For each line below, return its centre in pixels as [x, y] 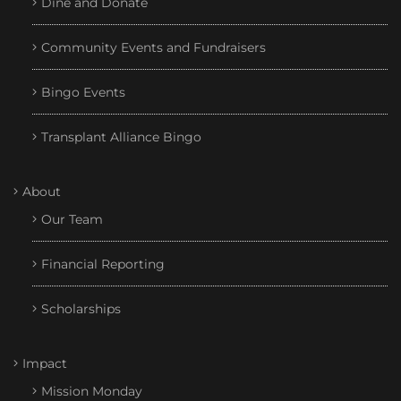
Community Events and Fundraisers [154, 48]
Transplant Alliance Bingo [121, 137]
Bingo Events [83, 93]
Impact [45, 364]
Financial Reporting [103, 264]
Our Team [72, 220]
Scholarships [81, 309]
